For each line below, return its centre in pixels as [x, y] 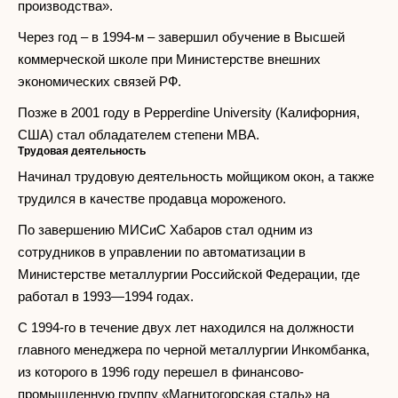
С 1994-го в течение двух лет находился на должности [186, 328]
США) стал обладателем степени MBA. [139, 135]
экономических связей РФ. [99, 82]
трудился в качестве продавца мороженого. [152, 199]
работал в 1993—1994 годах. [106, 297]
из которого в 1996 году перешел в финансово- [161, 372]
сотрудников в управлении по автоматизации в [162, 252]
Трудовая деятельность [82, 151]
